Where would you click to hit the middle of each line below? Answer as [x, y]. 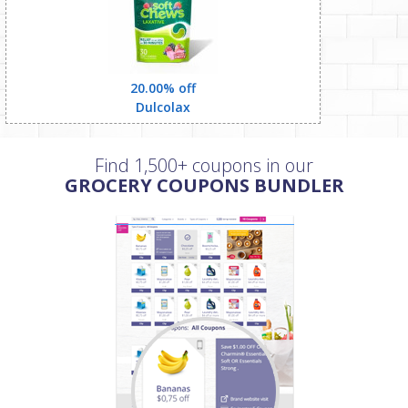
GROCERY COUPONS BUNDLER [204, 185]
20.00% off [163, 88]
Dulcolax [163, 107]
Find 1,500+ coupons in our [204, 165]
